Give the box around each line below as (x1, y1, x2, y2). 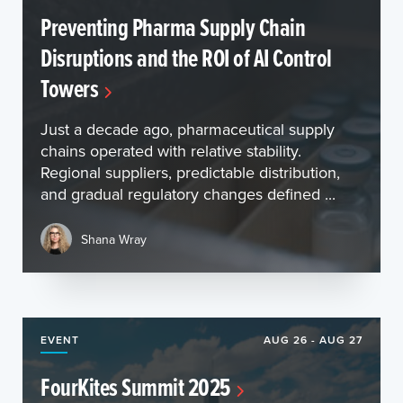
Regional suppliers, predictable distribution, (40, 161, 340, 184)
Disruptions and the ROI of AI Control (40, 40, 332, 76)
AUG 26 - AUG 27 (264, 332, 363, 347)
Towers (40, 70, 98, 106)
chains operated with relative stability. (40, 139, 301, 162)
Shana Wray (81, 229, 147, 248)
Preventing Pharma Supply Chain (40, 9, 305, 45)
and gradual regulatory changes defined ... (40, 183, 336, 205)
